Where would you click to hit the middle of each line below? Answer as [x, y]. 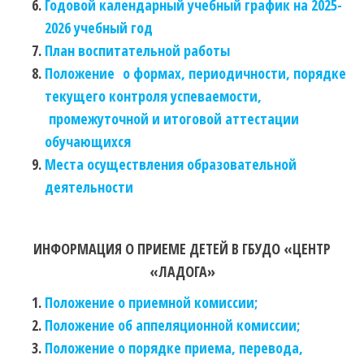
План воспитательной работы [137, 51]
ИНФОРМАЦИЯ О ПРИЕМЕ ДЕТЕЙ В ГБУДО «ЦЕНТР [182, 249]
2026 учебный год [99, 28]
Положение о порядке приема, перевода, [174, 348]
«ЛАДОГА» [182, 272]
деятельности [89, 187]
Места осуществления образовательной [171, 165]
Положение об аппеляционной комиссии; [172, 325]
